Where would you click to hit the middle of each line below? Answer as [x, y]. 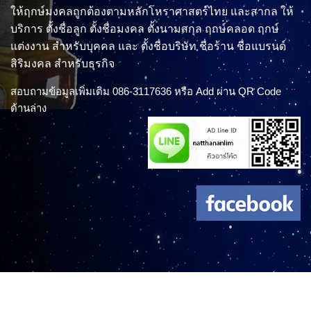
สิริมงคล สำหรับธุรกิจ [62, 63]
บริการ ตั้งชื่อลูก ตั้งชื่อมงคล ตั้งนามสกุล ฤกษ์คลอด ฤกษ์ [145, 28]
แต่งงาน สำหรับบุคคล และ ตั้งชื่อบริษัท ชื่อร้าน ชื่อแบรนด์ [148, 46]
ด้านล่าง [28, 108]
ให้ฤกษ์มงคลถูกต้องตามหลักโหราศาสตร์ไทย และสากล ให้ [152, 11]
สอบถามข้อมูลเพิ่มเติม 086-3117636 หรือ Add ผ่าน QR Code [146, 91]
